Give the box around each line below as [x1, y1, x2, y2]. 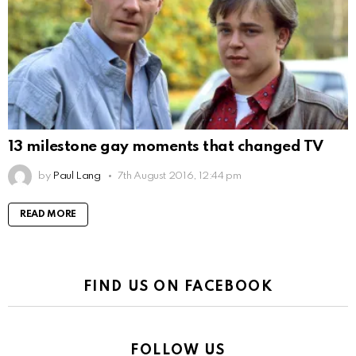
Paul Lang [52, 170, 101, 181]
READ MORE [20, 209, 77, 219]
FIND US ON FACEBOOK [83, 279, 273, 294]
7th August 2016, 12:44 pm [117, 170, 242, 181]
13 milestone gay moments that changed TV [8, 138, 323, 154]
